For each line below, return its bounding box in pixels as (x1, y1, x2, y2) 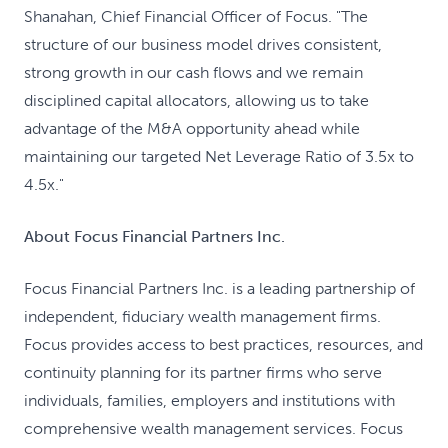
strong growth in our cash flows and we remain (24, 63, 363, 82)
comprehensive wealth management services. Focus (24, 419, 403, 438)
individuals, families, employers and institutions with (24, 391, 395, 410)
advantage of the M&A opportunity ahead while (24, 119, 360, 138)
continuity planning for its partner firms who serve (24, 363, 382, 382)
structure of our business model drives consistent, (24, 35, 382, 54)
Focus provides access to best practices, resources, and (24, 335, 423, 354)
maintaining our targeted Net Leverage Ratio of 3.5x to (24, 147, 414, 166)
